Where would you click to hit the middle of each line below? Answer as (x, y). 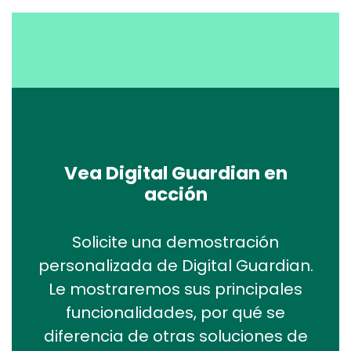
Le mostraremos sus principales (175, 289)
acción (175, 195)
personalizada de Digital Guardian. (175, 266)
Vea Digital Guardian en (175, 174)
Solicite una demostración (175, 242)
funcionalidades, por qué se (175, 313)
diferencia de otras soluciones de (175, 337)
